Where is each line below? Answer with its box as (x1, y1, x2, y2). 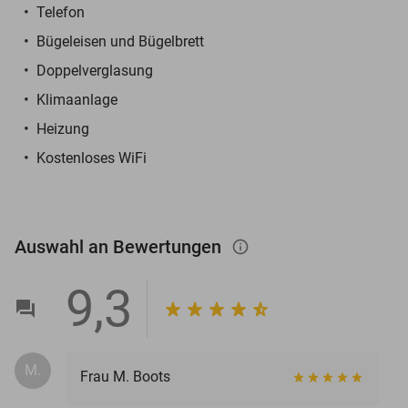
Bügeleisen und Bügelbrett (36, 32, 204, 50)
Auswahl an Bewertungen (15, 235, 226, 258)
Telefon (36, 3, 85, 21)
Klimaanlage (36, 90, 117, 108)
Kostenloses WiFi (36, 148, 147, 167)
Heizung (36, 119, 89, 138)
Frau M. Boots (80, 367, 170, 385)
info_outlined (231, 237, 268, 256)
